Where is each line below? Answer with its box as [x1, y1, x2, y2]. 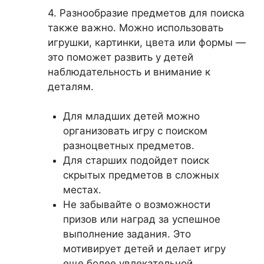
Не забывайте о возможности [62, 199, 210, 210]
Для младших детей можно [62, 110, 200, 122]
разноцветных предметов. [62, 140, 194, 151]
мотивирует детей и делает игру [62, 243, 226, 255]
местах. [62, 184, 101, 196]
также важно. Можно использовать [48, 21, 223, 34]
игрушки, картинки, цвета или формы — [48, 36, 246, 48]
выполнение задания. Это [62, 228, 191, 240]
